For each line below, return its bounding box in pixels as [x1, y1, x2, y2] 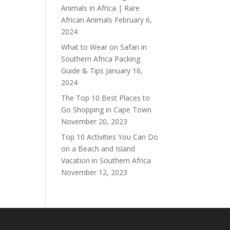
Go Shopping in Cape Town [61, 105, 152, 114]
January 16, [106, 66, 143, 75]
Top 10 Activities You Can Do [61, 132, 159, 142]
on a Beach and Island [61, 144, 136, 154]
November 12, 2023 [61, 167, 128, 177]
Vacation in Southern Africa [61, 156, 151, 165]
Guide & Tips [61, 66, 104, 75]
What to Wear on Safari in [61, 42, 147, 52]
